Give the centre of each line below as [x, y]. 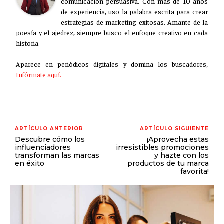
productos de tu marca [168, 163]
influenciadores [43, 147]
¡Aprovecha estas [178, 139]
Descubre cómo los [50, 139]
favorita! [194, 171]
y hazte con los [181, 155]
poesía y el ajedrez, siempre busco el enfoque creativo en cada [112, 32]
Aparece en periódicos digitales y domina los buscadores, [112, 64]
